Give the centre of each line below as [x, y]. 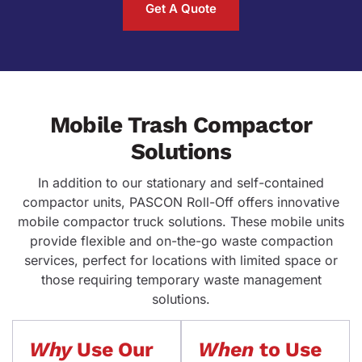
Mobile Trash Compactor [181, 124]
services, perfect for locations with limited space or [181, 260]
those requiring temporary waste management [181, 279]
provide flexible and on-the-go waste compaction [181, 240]
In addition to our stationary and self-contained [181, 182]
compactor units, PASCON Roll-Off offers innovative [181, 202]
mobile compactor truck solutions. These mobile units [181, 221]
